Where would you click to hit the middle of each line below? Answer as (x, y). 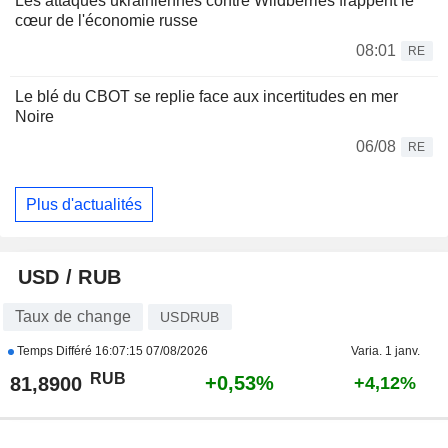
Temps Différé (54, 351)
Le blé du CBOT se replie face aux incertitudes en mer (206, 97)
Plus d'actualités (84, 204)
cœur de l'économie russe (106, 21)
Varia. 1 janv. (385, 351)
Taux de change (72, 317)
